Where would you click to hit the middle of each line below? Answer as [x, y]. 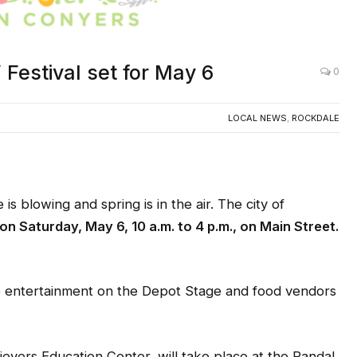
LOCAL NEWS [257, 118]
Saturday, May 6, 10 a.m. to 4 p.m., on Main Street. [179, 226]
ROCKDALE [316, 118]
